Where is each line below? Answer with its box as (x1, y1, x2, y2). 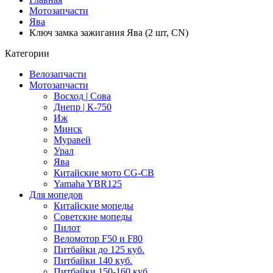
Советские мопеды (54, 211, 132, 222)
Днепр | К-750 (54, 102, 112, 112)
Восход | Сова (54, 91, 111, 101)
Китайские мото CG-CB (54, 168, 154, 178)
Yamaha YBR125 (54, 179, 122, 189)
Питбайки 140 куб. (54, 255, 132, 266)
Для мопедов (29, 190, 83, 200)
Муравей (54, 135, 91, 145)
